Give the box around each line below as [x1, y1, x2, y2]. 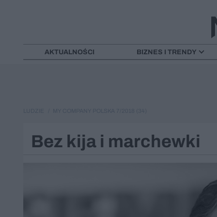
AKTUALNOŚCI [44, 48, 94, 56]
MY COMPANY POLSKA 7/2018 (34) [51, 107, 147, 114]
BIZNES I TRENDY [137, 48, 197, 56]
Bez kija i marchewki [31, 131, 201, 151]
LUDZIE [23, 107, 44, 114]
